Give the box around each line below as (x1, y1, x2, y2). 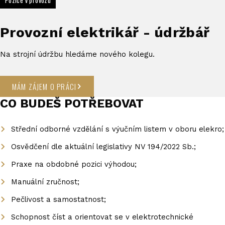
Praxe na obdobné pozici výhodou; (11, 160, 137, 169)
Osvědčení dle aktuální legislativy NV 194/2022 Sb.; (11, 142, 196, 151)
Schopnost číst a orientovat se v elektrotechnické (11, 212, 194, 221)
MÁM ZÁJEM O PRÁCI (12, 81, 77, 92)
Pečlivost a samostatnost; (11, 195, 106, 204)
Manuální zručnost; (11, 177, 80, 186)
